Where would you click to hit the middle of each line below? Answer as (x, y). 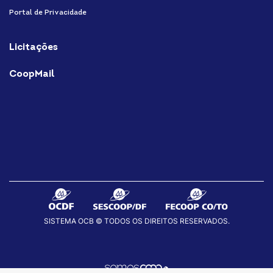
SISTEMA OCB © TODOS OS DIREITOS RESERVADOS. (136, 221)
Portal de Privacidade (48, 13)
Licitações (34, 48)
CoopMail (32, 74)
